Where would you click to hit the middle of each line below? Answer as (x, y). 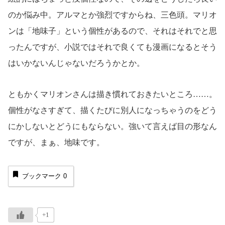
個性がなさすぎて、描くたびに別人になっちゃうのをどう (113, 110)
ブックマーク (42, 176)
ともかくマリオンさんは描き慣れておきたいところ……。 (113, 94)
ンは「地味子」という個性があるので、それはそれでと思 (113, 31)
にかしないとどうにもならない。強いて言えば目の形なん (113, 127)
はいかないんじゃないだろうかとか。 (76, 63)
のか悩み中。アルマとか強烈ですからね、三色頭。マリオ (113, 15)
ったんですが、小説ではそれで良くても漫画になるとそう (113, 47)
